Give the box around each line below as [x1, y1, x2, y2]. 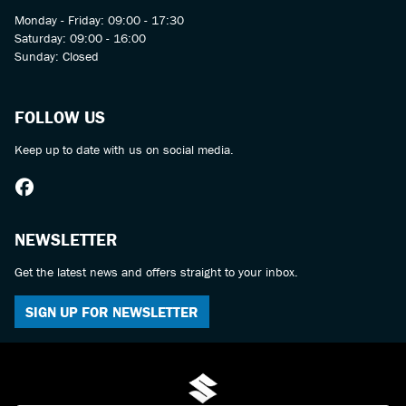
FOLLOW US [14, 105, 105, 128]
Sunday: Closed [14, 47, 99, 64]
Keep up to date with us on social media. [14, 140, 234, 158]
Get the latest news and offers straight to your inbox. [14, 263, 298, 280]
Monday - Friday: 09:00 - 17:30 [14, 11, 184, 28]
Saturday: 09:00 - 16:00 [14, 29, 146, 46]
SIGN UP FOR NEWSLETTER [25, 302, 198, 321]
